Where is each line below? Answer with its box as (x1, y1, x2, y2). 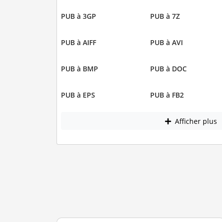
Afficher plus (172, 116, 217, 126)
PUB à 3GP (60, 11, 96, 21)
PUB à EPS (60, 90, 95, 100)
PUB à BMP (60, 64, 98, 74)
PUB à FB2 (150, 90, 184, 100)
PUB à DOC (150, 64, 187, 74)
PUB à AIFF (60, 38, 96, 48)
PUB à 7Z (150, 11, 180, 21)
